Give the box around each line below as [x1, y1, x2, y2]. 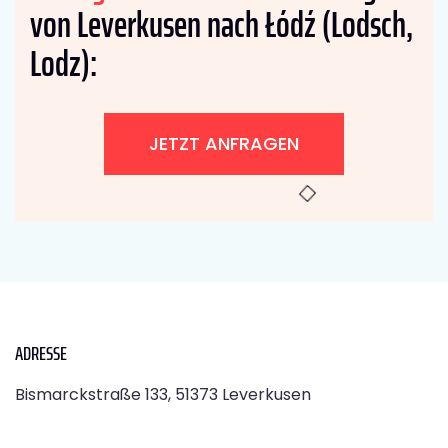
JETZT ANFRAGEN [149, 130, 299, 156]
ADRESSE [15, 336, 67, 369]
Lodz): [30, 34, 97, 92]
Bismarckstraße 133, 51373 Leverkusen [15, 382, 311, 406]
